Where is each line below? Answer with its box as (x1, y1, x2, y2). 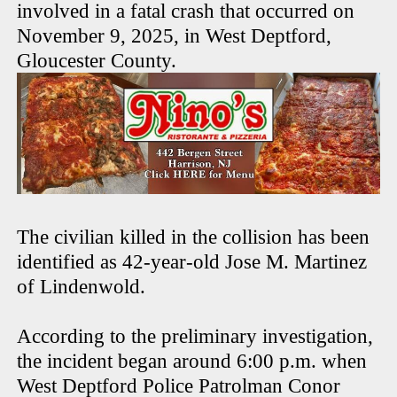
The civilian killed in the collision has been (17, 225, 370, 248)
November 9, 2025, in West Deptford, (17, 25, 332, 48)
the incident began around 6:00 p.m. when (17, 349, 368, 372)
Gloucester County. (17, 50, 183, 73)
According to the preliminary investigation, (17, 324, 374, 347)
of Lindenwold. (17, 275, 146, 298)
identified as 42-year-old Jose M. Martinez (17, 250, 368, 273)
